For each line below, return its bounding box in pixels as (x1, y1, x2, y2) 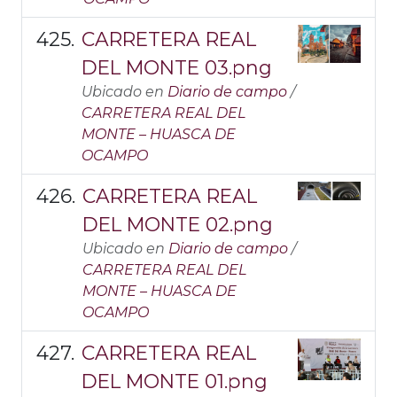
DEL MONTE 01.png (82, 370, 268, 393)
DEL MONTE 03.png (82, 56, 272, 79)
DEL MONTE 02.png (82, 213, 273, 236)
